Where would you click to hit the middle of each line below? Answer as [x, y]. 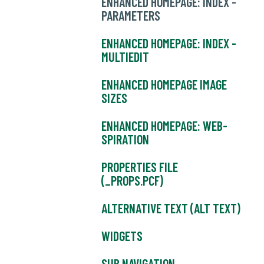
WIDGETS [122, 236]
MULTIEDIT [125, 57]
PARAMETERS [131, 16]
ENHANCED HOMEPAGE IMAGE [164, 85]
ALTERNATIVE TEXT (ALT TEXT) [171, 208]
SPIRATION [125, 139]
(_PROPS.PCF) [132, 181]
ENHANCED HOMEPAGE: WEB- [164, 126]
